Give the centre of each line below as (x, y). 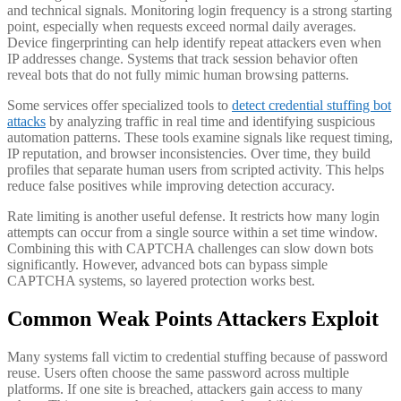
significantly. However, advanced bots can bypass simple (167, 265)
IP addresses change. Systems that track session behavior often (183, 59)
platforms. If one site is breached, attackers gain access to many (185, 389)
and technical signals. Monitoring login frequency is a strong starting (200, 11)
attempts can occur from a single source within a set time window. (192, 233)
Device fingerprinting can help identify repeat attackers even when (194, 43)
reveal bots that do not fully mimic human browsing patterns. (178, 75)
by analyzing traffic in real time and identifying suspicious (210, 122)
